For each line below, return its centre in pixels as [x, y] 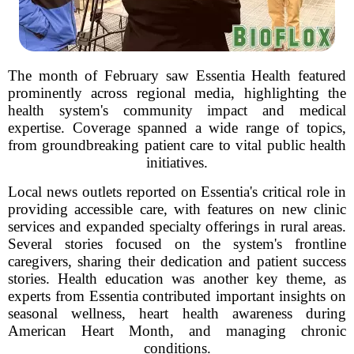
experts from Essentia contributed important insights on [177, 296]
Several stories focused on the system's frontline [177, 244]
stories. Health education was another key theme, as [177, 279]
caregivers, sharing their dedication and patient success [177, 261]
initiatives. [177, 162]
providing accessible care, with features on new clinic [177, 209]
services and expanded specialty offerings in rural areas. [177, 226]
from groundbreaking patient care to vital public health [177, 145]
